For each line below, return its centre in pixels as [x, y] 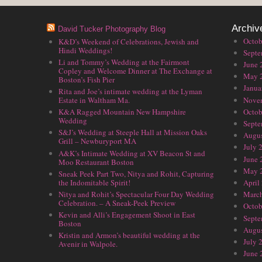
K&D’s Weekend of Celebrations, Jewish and [129, 41]
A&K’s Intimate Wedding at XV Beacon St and [132, 153]
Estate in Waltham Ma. [94, 100]
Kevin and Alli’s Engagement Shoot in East [127, 215]
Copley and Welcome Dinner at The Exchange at [135, 70]
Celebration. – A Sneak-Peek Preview [117, 203]
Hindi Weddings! [85, 50]
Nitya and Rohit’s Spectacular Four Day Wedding [136, 194]
